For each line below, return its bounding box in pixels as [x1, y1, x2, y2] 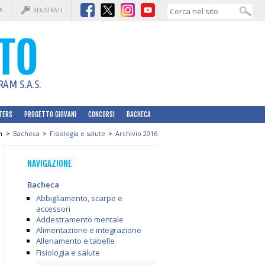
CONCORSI [88, 110, 115, 119]
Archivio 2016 [115, 129, 157, 138]
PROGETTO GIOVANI [24, 110, 76, 119]
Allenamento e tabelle [36, 235, 115, 246]
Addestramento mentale [36, 214, 124, 225]
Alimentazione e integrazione [36, 225, 141, 235]
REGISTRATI [33, 7, 62, 14]
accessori [36, 203, 70, 214]
